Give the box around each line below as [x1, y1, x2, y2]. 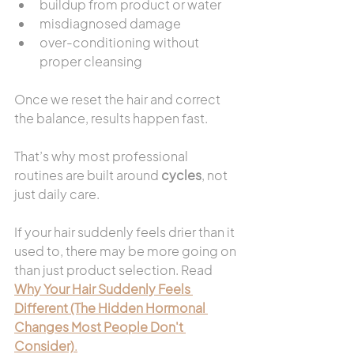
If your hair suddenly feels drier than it [14, 224, 237, 240]
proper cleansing [40, 53, 142, 70]
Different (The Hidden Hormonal [14, 299, 208, 316]
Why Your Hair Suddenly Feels [14, 281, 193, 297]
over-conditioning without [40, 34, 201, 51]
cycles [161, 167, 201, 183]
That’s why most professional [14, 148, 190, 164]
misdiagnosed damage [40, 15, 181, 32]
